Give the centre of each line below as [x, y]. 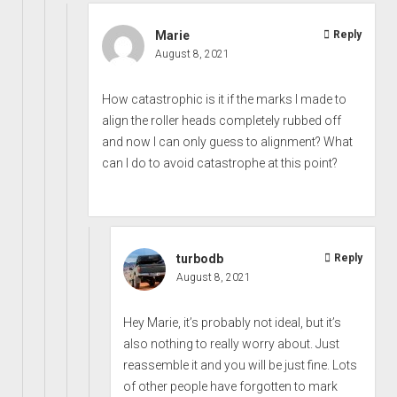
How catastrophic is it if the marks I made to [225, 99]
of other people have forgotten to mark [230, 386]
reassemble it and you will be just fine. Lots [240, 365]
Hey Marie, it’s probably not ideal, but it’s [232, 322]
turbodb [199, 258]
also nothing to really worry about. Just [231, 343]
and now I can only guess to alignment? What [228, 141]
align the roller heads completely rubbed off [222, 120]
